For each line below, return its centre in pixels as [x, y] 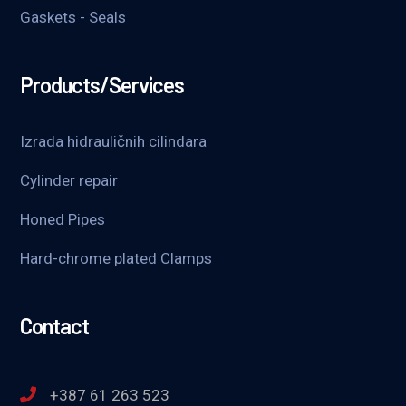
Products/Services [102, 85]
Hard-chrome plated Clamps [116, 259]
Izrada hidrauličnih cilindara [114, 142]
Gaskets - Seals [73, 18]
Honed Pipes [63, 220]
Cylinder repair [69, 181]
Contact [55, 326]
